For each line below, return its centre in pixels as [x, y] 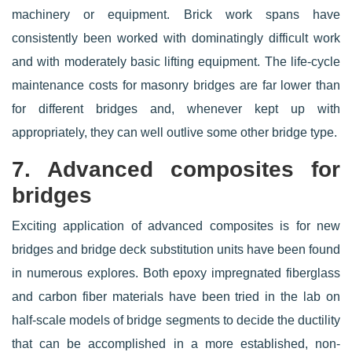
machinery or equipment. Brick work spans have [176, 15]
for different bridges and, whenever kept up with [176, 109]
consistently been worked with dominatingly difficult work [176, 38]
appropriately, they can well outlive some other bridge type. [174, 132]
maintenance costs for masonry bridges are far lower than [176, 85]
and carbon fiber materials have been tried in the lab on [176, 297]
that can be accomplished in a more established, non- [176, 344]
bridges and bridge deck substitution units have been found [176, 249]
